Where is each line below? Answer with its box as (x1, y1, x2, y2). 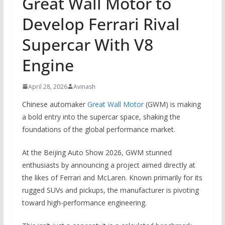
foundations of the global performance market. (22, 124, 175, 134)
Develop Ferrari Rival (22, 13, 180, 35)
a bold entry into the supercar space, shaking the (22, 111, 180, 122)
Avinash (73, 82, 95, 91)
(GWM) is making (143, 99, 201, 109)
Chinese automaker (22, 99, 87, 109)
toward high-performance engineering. (22, 197, 147, 207)
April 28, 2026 (28, 82, 67, 91)
